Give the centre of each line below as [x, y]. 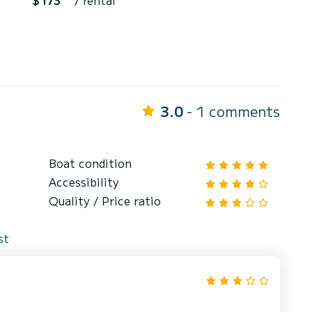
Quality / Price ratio [105, 201]
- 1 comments [233, 111]
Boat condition [90, 163]
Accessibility [84, 182]
